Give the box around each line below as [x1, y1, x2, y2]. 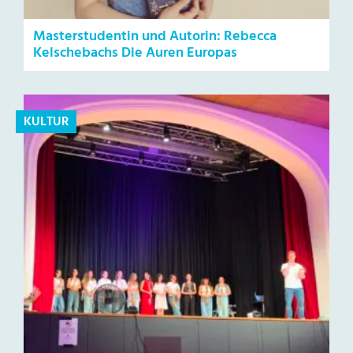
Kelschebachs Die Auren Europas [33, 41, 237, 65]
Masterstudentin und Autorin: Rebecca [33, 24, 277, 48]
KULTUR [24, 111, 69, 132]
